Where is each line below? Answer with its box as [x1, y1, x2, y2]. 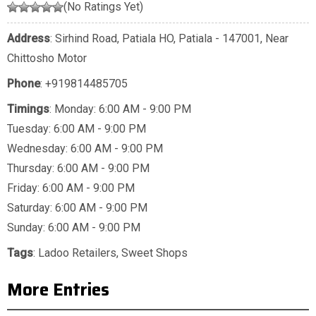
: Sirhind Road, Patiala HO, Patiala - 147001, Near [50, 32, 288, 46]
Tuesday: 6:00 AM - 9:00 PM [7, 122, 146, 136]
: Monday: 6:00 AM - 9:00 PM [49, 102, 191, 116]
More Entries [7, 276, 109, 304]
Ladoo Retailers [38, 246, 116, 260]
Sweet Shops [121, 246, 188, 260]
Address [7, 32, 50, 46]
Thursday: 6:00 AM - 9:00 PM [7, 162, 150, 176]
